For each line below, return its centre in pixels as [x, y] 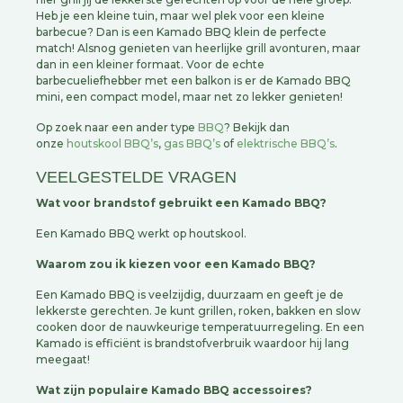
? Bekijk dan [257, 127]
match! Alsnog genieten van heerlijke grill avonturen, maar [198, 48]
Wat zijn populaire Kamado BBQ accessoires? [174, 390]
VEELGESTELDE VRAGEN [136, 177]
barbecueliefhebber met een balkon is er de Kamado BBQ [193, 81]
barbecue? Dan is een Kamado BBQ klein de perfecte [181, 32]
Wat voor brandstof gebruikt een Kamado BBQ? [181, 203]
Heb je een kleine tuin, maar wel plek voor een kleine [180, 16]
